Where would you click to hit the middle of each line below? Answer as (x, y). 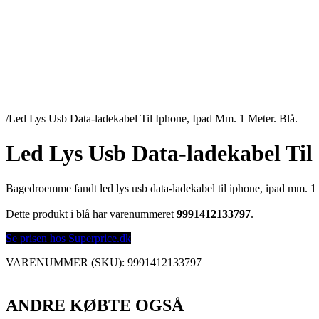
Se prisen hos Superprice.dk (68, 238)
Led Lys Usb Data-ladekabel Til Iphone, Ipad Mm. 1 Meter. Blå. (153, 119)
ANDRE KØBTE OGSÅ (95, 305)
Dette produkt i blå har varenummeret (91, 214)
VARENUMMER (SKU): (67, 262)
